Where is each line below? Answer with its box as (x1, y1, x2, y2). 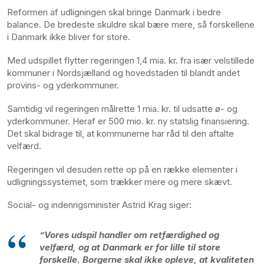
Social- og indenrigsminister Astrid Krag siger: (7, 199, 194, 211)
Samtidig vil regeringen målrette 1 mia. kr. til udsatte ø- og (7, 103, 237, 114)
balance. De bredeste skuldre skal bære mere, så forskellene (7, 19, 255, 31)
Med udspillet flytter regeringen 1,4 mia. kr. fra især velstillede (7, 55, 255, 67)
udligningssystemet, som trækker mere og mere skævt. (7, 176, 232, 187)
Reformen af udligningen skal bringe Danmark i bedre (7, 6, 221, 18)
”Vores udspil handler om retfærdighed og (39, 229, 219, 241)
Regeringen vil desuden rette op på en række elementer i (7, 163, 237, 175)
